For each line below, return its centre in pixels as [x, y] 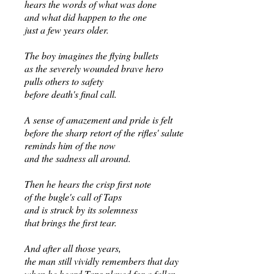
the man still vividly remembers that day [101, 261]
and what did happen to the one [85, 17]
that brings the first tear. [70, 222]
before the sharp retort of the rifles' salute [104, 132]
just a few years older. [66, 30]
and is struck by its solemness [81, 209]
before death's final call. [70, 94]
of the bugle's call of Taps [73, 197]
